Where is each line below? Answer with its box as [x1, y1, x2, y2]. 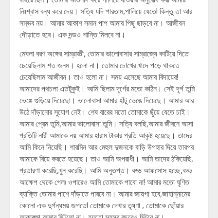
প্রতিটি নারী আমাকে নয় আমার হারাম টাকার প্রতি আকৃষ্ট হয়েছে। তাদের [19, 130, 192, 141]
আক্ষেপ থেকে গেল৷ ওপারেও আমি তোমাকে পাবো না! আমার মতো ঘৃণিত [19, 177, 189, 187]
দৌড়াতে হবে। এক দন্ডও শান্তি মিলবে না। [19, 29, 127, 40]
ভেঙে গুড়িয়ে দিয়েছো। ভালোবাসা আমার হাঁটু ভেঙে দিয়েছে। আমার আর [19, 95, 194, 106]
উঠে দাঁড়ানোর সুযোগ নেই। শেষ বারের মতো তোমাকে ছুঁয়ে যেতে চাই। [19, 107, 190, 117]
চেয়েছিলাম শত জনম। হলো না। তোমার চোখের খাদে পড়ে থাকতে [19, 60, 180, 71]
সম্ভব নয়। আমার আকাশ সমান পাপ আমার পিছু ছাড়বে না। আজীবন [19, 18, 185, 28]
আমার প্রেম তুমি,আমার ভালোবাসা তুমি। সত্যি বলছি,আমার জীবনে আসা [19, 118, 193, 129]
